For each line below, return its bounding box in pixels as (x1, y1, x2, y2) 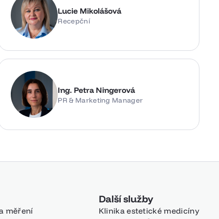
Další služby (98, 193, 154, 205)
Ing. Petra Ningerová (58, 85, 135, 95)
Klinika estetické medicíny (98, 206, 199, 216)
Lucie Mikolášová (58, 5, 122, 16)
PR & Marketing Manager (58, 95, 143, 105)
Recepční (58, 16, 90, 25)
